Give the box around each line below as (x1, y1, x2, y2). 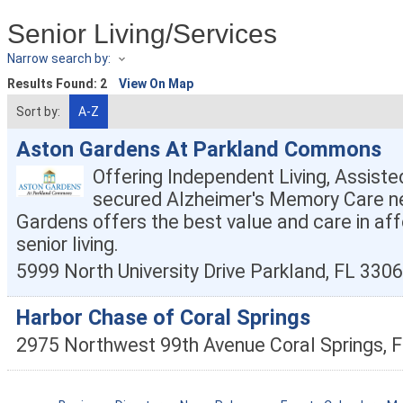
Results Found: (7, 76, 100, 92)
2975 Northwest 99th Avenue (16, 334, 265, 357)
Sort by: (16, 104, 60, 120)
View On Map (119, 76, 193, 92)
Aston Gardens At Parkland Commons (16, 137, 381, 163)
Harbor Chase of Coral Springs (16, 305, 310, 331)
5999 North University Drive (16, 260, 246, 283)
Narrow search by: (7, 51, 111, 66)
